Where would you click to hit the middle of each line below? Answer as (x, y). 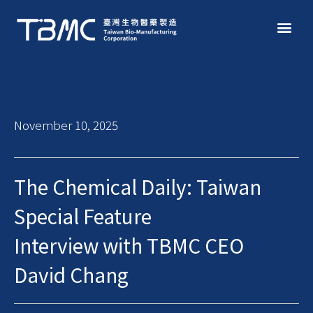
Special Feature (83, 216)
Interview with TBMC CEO (129, 246)
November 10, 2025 (66, 124)
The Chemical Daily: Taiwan (138, 187)
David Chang (71, 275)
